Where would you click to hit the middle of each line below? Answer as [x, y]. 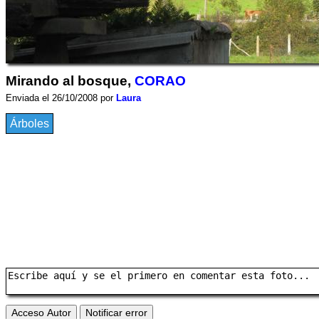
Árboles [30, 124]
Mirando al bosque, [70, 81]
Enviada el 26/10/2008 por [61, 98]
